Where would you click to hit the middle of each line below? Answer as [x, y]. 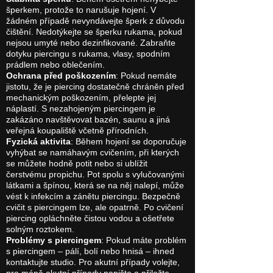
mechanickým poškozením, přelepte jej [81, 98]
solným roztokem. [40, 229]
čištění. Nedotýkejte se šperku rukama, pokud [94, 32]
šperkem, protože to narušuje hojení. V [81, 10]
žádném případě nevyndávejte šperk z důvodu [95, 21]
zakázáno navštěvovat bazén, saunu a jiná [88, 120]
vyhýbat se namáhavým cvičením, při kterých [93, 153]
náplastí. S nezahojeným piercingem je [81, 109]
